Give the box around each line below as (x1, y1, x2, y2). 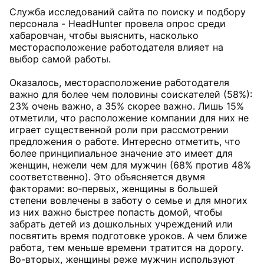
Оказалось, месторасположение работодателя (9, 77, 229, 88)
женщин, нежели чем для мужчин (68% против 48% (9, 159, 251, 171)
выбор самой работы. (9, 53, 111, 65)
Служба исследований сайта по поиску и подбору (9, 6, 246, 18)
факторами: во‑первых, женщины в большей (9, 183, 218, 194)
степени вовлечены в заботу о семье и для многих (9, 194, 247, 206)
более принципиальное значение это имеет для (9, 147, 233, 159)
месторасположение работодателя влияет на (9, 41, 223, 53)
